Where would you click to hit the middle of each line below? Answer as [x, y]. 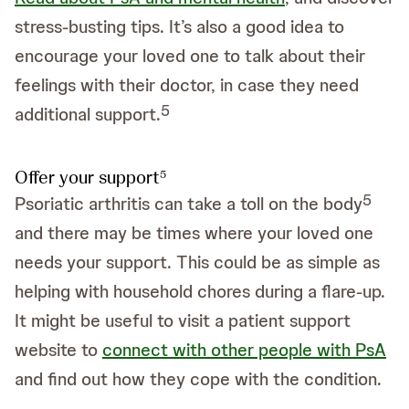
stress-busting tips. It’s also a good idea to [179, 26]
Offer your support [87, 177]
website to [58, 350]
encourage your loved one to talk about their [190, 56]
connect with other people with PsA [244, 350]
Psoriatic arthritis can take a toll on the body [189, 204]
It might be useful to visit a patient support [183, 320]
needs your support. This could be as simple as [197, 262]
